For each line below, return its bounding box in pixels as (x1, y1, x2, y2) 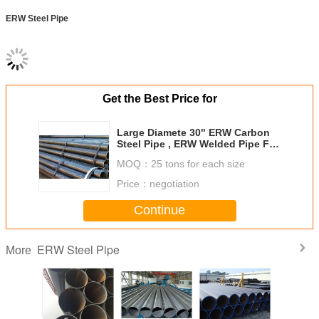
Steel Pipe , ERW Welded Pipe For (117, 137, 279, 150)
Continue (134, 203, 185, 218)
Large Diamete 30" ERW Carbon (117, 126, 270, 138)
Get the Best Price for (102, 92, 217, 105)
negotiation (150, 177, 199, 189)
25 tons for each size (151, 157, 245, 169)
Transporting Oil (117, 149, 196, 161)
